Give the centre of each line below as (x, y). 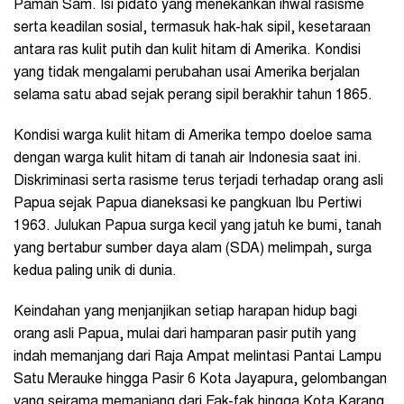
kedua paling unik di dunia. (95, 272)
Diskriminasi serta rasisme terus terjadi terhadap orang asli (198, 182)
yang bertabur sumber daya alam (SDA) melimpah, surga (193, 249)
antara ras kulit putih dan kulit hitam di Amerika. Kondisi (187, 51)
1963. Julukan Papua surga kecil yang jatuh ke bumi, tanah (197, 227)
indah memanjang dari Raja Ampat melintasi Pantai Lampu (197, 358)
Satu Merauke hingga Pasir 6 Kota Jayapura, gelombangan (200, 380)
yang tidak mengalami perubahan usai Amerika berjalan (187, 73)
